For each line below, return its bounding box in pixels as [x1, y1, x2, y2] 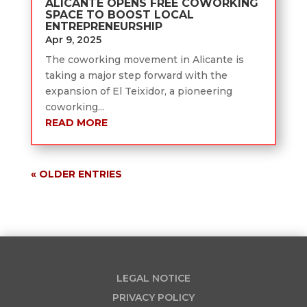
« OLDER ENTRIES [30, 167, 122, 180]
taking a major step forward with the [45, 69, 228, 82]
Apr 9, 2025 [45, 33, 101, 46]
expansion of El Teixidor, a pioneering [45, 84, 232, 97]
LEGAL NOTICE [116, 271, 191, 284]
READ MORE [45, 116, 108, 129]
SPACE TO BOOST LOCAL [45, 8, 194, 21]
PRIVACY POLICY [112, 291, 195, 304]
